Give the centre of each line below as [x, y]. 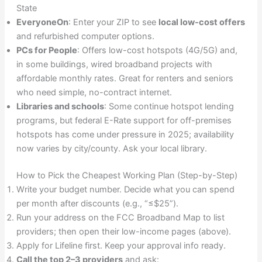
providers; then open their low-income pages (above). [123, 232]
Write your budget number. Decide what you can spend [125, 189]
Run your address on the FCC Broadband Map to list [120, 218]
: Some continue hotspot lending [169, 107]
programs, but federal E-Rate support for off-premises [124, 121]
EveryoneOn [42, 23]
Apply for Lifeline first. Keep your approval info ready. [121, 246]
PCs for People [46, 51]
